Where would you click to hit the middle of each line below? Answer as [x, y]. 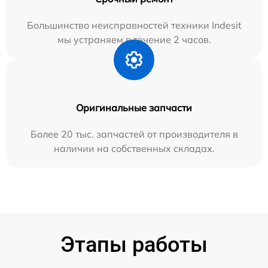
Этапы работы [134, 244]
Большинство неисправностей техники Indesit [134, 25]
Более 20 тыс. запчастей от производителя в [134, 134]
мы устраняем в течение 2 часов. [134, 39]
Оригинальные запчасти [134, 107]
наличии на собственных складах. [134, 148]
